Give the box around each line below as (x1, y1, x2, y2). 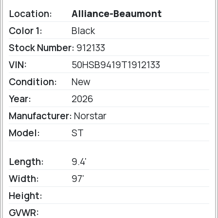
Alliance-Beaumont (70, 7, 162, 20)
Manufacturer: (9, 109, 72, 123)
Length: (9, 155, 44, 168)
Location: (9, 7, 52, 20)
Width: (9, 172, 39, 185)
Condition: (9, 75, 57, 89)
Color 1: (9, 24, 42, 37)
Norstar (72, 109, 107, 123)
